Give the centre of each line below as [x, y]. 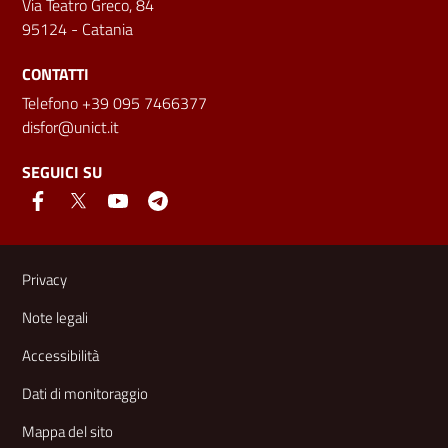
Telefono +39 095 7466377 [114, 102]
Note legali [55, 317]
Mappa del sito [67, 431]
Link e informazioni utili [144, 259]
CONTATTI [55, 73]
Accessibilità [60, 355]
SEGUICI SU [62, 171]
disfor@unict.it [70, 126]
